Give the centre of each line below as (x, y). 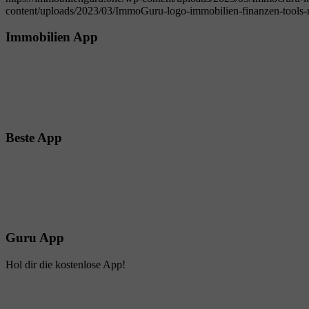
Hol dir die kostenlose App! (66, 264)
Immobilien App (52, 37)
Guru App (35, 238)
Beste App (34, 137)
